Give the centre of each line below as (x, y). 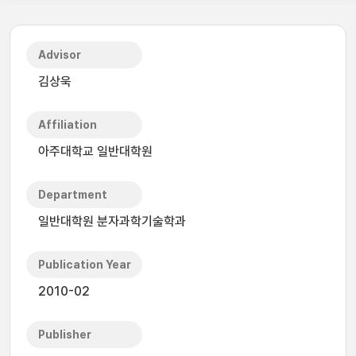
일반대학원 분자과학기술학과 (112, 221)
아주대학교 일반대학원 (95, 151)
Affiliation (68, 125)
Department (73, 195)
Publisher (65, 335)
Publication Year (85, 265)
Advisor (60, 55)
